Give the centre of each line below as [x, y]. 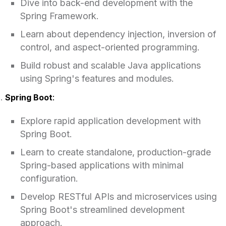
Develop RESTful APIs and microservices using [118, 196]
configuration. [49, 178]
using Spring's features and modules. [97, 78]
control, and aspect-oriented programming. [110, 47]
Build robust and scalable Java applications [110, 65]
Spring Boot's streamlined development [102, 209]
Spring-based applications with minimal [102, 165]
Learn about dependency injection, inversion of [118, 34]
